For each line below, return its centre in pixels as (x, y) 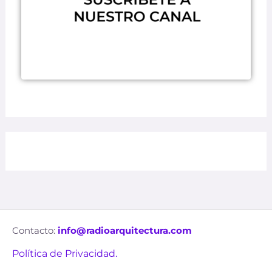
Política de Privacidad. (65, 253)
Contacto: (35, 230)
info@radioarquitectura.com (125, 230)
